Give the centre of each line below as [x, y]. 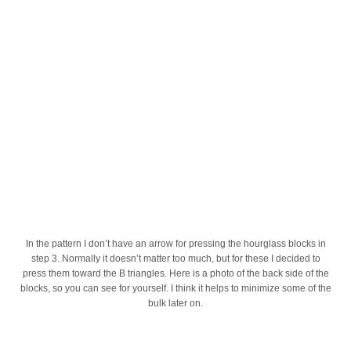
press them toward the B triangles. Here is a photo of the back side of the [175, 274]
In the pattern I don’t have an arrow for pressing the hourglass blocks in [175, 244]
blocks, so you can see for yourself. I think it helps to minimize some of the [175, 289]
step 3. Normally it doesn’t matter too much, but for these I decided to [175, 259]
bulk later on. [175, 304]
